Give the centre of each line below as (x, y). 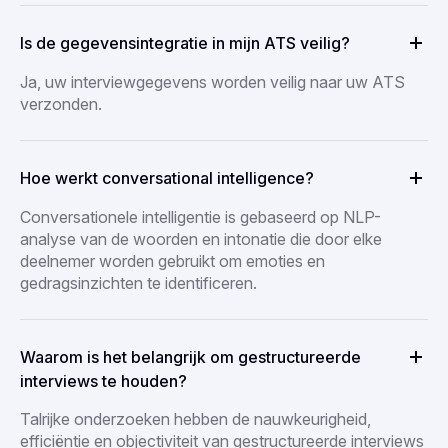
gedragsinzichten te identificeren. (138, 282)
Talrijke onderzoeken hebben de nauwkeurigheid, (195, 418)
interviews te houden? (103, 380)
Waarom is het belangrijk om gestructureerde (190, 356)
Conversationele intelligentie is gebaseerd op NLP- (200, 216)
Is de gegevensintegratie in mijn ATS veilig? (185, 42)
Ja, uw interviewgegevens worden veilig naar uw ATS (212, 81)
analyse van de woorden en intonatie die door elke (201, 238)
